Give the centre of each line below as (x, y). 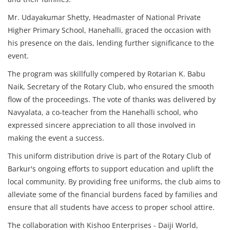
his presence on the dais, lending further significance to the (111, 43)
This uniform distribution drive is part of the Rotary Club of (109, 156)
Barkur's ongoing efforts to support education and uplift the (111, 169)
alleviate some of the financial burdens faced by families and (113, 194)
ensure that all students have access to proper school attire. (111, 207)
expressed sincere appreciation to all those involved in (102, 125)
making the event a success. (56, 138)
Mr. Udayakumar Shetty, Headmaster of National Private (104, 17)
